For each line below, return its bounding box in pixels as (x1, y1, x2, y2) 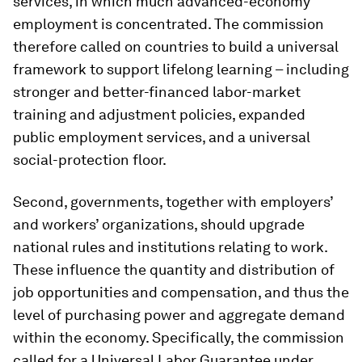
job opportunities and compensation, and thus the (13, 283, 349, 301)
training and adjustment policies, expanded (13, 105, 305, 123)
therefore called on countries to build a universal (13, 37, 339, 55)
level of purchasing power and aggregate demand (13, 305, 345, 323)
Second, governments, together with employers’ (13, 192, 333, 210)
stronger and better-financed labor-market (13, 82, 301, 100)
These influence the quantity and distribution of (13, 260, 335, 278)
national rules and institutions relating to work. (13, 238, 327, 255)
